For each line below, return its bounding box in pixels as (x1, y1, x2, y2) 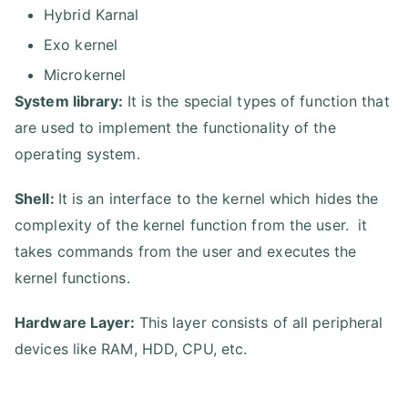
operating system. (15, 144, 140, 163)
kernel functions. (15, 268, 130, 287)
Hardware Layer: (15, 312, 139, 331)
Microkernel (44, 65, 131, 84)
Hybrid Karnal (44, 5, 139, 24)
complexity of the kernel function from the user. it (15, 215, 368, 234)
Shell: (15, 189, 58, 208)
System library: (15, 91, 127, 110)
